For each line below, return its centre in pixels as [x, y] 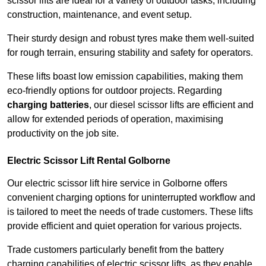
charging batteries [48, 105]
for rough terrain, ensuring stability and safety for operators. [130, 53]
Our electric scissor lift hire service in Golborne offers [117, 183]
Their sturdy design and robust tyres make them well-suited [131, 39]
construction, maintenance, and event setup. [99, 15]
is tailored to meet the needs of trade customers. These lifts [130, 212]
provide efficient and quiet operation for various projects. [124, 226]
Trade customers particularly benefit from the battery [115, 250]
